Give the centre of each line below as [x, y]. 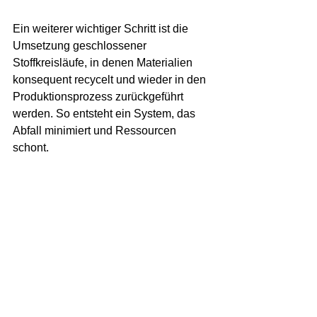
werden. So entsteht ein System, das [105, 114]
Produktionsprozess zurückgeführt [99, 97]
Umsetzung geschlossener [81, 46]
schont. [31, 148]
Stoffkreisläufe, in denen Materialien [104, 63]
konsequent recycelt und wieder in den [111, 80]
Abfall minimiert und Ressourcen [96, 131]
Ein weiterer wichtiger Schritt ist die [102, 29]
